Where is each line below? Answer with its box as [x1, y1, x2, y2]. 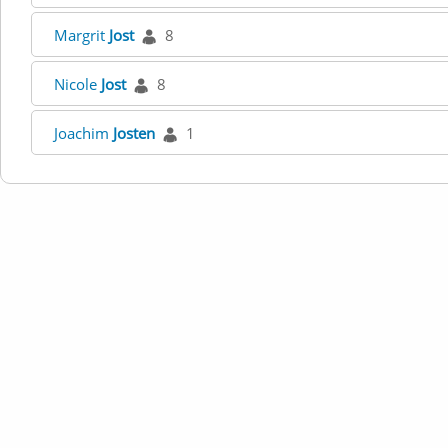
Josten [113, 123, 155, 143]
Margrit [54, 25, 109, 45]
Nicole [54, 74, 101, 94]
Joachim [54, 123, 113, 143]
